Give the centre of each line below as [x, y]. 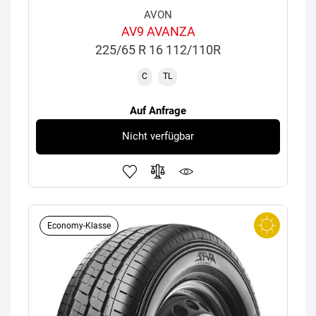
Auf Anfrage [158, 110]
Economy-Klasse [79, 225]
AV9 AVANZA [158, 31]
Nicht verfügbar [158, 136]
